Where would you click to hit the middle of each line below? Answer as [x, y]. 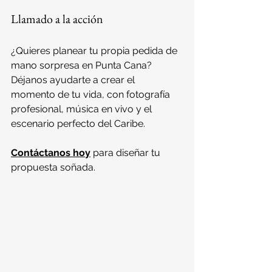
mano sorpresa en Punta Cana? [81, 65]
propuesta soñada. [53, 167]
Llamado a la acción [57, 19]
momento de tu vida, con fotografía [92, 94]
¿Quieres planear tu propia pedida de [95, 50]
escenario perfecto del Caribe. [78, 123]
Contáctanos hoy [51, 152]
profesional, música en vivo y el [83, 109]
